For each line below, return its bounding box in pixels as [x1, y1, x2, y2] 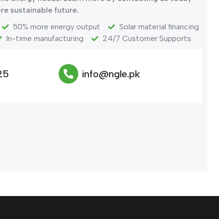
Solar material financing [119, 22, 199, 31]
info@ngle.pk [82, 68, 140, 80]
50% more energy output [13, 22, 100, 31]
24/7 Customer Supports [102, 34, 191, 43]
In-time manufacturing [6, 34, 84, 43]
